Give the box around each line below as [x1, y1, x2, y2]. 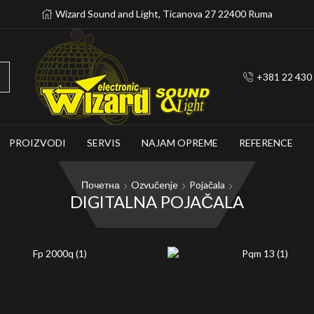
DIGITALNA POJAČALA [70, 191, 244, 212]
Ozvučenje [131, 178, 178, 191]
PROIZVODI [9, 137, 66, 149]
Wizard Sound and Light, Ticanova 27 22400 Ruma [55, 8, 273, 20]
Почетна [81, 178, 120, 191]
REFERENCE [239, 137, 293, 149]
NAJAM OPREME [142, 137, 218, 149]
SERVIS [87, 137, 121, 149]
